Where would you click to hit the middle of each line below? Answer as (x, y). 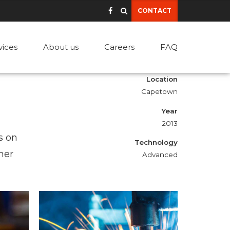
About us (61, 47)
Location (162, 79)
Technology (156, 142)
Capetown (159, 91)
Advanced (160, 155)
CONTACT (155, 11)
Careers (119, 47)
